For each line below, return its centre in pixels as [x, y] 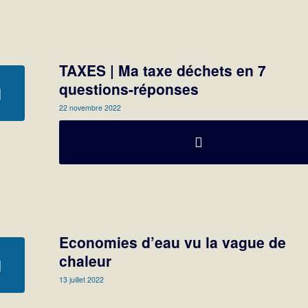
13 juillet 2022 [82, 280]
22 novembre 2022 [90, 108]
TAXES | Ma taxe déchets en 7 [163, 70]
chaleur [86, 261]
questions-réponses [129, 89]
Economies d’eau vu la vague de [173, 242]
